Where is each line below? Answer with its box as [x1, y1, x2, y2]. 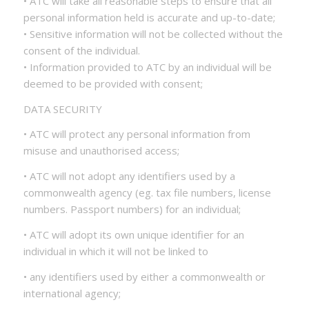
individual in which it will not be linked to [23, 243, 208, 258]
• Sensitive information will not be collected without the [23, 26, 283, 41]
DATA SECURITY [23, 101, 102, 116]
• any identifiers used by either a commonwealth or [23, 269, 266, 283]
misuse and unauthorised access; [23, 143, 179, 158]
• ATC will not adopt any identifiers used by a [23, 169, 235, 183]
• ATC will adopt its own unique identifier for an [23, 227, 244, 241]
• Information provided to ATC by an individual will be [23, 59, 272, 74]
